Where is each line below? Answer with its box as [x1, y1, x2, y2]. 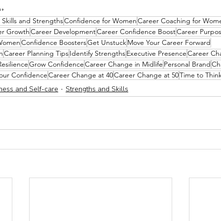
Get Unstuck [87, 38, 126, 47]
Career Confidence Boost [97, 27, 176, 37]
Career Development [31, 27, 96, 37]
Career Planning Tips [4, 49, 69, 58]
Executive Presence [126, 49, 186, 58]
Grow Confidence [29, 60, 84, 69]
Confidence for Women [64, 16, 137, 26]
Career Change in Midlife [85, 60, 163, 69]
